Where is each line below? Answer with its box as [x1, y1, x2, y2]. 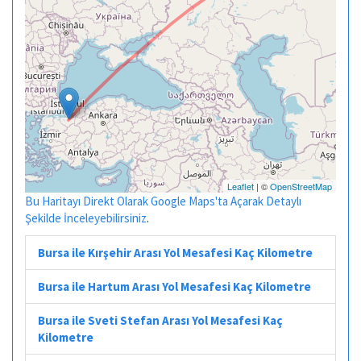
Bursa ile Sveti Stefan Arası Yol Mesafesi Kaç [38, 312, 283, 328]
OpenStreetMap [270, 180, 332, 193]
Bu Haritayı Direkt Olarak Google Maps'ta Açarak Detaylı [25, 193, 301, 209]
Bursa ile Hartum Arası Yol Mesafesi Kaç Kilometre [38, 278, 311, 294]
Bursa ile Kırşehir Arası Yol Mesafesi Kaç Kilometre [38, 244, 313, 260]
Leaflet [227, 180, 254, 193]
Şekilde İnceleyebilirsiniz [25, 210, 147, 226]
